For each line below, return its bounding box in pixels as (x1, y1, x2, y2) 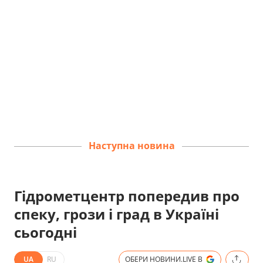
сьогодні (14, 222, 77, 242)
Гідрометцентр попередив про (14, 186, 240, 205)
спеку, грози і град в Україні (14, 204, 219, 224)
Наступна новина (88, 139, 175, 153)
